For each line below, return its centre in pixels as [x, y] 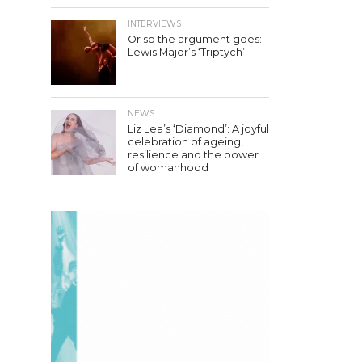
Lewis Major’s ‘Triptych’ [186, 52]
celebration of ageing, [185, 142]
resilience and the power [193, 155]
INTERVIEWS [154, 24]
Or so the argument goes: [195, 39]
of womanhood [168, 168]
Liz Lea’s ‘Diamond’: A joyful [198, 129]
